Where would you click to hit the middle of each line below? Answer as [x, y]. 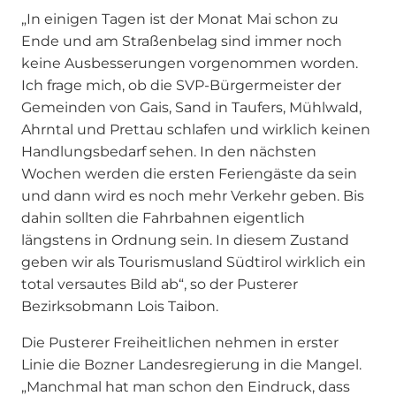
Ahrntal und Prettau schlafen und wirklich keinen [196, 129]
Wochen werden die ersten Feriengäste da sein [189, 173]
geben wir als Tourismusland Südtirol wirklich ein [194, 262]
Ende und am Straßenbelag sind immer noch [182, 41]
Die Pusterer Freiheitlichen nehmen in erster [180, 342]
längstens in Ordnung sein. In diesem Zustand [185, 240]
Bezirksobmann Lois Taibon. [120, 306]
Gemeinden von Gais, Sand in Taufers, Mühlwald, [191, 107]
